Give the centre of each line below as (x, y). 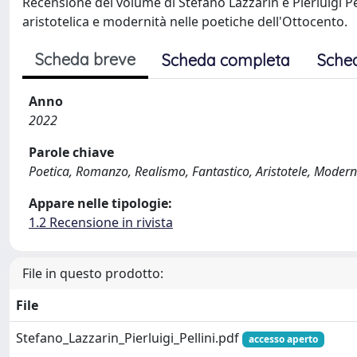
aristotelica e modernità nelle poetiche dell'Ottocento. (185, 21)
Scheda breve (85, 59)
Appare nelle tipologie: (100, 203)
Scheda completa (226, 60)
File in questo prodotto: (93, 273)
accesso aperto (283, 339)
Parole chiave (71, 152)
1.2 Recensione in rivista (101, 222)
